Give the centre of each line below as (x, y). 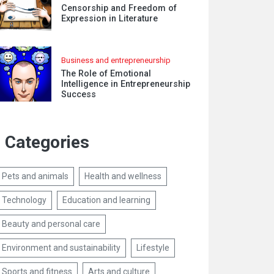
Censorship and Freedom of (119, 8)
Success (79, 94)
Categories (47, 142)
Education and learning (107, 200)
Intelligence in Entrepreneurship (126, 84)
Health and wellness (123, 176)
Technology (24, 200)
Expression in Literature (110, 18)
